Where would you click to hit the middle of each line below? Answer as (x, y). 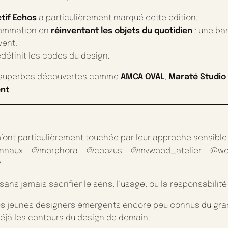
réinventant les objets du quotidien (122, 31)
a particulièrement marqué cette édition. (117, 18)
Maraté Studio (197, 77)
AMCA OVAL (142, 77)
